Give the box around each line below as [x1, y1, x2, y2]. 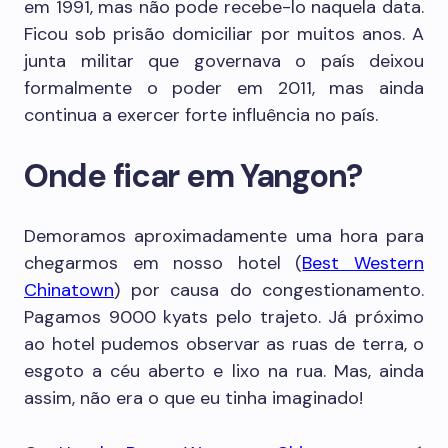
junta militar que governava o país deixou [24, 49, 424, 73]
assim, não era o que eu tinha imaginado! [24, 386, 363, 410]
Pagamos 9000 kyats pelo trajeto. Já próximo [24, 305, 424, 329]
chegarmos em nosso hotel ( [24, 251, 303, 275]
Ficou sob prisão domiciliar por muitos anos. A [24, 22, 424, 46]
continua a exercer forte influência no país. [24, 103, 378, 127]
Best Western [302, 251, 425, 275]
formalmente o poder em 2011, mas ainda [24, 76, 424, 100]
